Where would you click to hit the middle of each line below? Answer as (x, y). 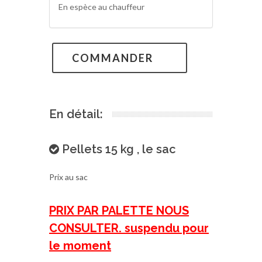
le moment (80, 246)
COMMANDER (113, 58)
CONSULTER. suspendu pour (129, 228)
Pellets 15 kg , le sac (118, 149)
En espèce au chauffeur (101, 7)
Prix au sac (68, 177)
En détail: (76, 114)
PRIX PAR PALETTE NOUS (119, 211)
